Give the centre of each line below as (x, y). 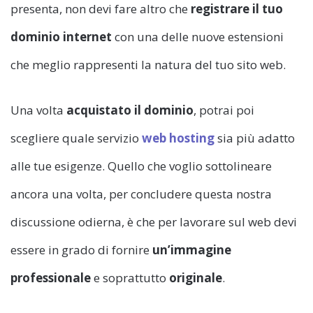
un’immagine (192, 250)
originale (196, 278)
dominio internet (61, 37)
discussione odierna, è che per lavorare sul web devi (154, 222)
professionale (51, 278)
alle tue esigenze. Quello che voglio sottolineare (141, 166)
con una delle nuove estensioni (198, 37)
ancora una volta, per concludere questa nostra (141, 194)
